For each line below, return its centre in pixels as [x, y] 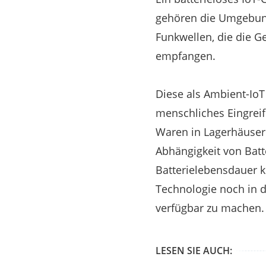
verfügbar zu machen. [210, 208]
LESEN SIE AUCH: [194, 250]
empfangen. [186, 56]
